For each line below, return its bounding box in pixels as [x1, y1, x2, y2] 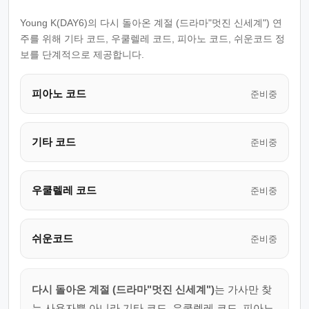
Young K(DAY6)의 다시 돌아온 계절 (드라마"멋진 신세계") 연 [20, 17, 282, 28]
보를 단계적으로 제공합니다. [20, 49, 144, 60]
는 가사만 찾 [215, 283, 272, 295]
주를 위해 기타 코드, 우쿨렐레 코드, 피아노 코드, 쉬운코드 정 [20, 33, 285, 44]
